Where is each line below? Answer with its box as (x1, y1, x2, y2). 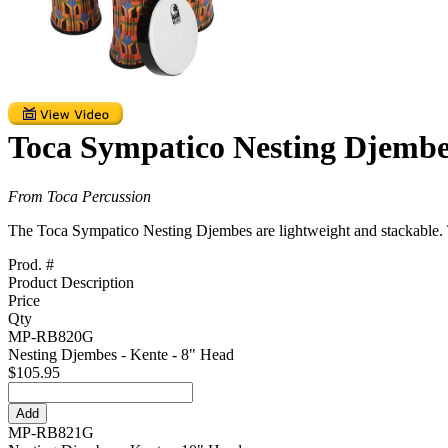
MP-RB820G (8, 327, 94, 345)
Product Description (8, 273, 134, 291)
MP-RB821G (8, 423, 94, 441)
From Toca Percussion (8, 187, 151, 205)
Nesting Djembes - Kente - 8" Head (8, 345, 234, 363)
